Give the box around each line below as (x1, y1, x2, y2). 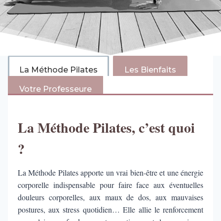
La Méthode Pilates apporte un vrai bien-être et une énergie (17, 167, 204, 178)
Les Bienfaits (124, 65, 176, 74)
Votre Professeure (19, 84, 92, 94)
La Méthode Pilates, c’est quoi (17, 117, 195, 138)
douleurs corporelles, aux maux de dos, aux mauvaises (17, 191, 204, 202)
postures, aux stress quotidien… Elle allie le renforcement (17, 204, 204, 215)
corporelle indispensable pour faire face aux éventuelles (17, 179, 204, 190)
